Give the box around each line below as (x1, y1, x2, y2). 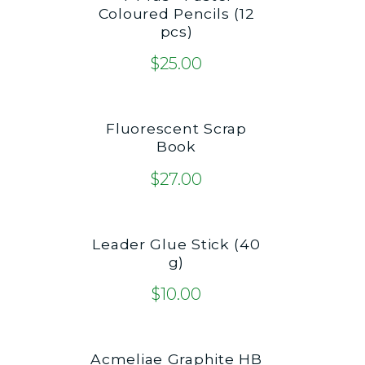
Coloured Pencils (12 (98, 4, 255, 22)
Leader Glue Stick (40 (92, 235, 261, 253)
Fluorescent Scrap (106, 120, 247, 138)
